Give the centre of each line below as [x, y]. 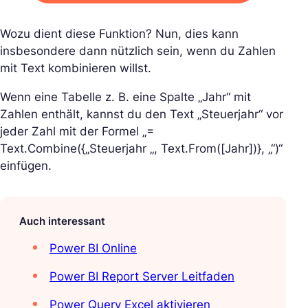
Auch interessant [62, 221]
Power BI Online [93, 249]
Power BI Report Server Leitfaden [142, 277]
